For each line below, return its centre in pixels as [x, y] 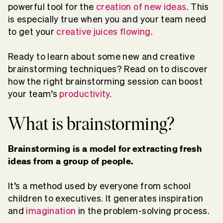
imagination [51, 211]
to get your [31, 32]
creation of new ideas [141, 7]
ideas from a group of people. [72, 161]
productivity [84, 94]
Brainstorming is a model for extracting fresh [105, 148]
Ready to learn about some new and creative [102, 56]
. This [198, 7]
